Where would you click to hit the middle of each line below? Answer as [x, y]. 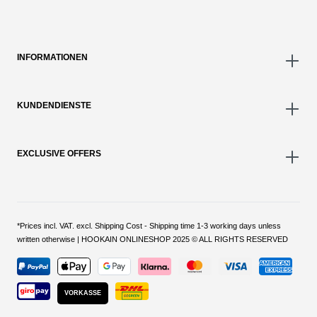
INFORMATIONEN [52, 58]
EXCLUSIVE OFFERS [59, 154]
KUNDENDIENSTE [54, 106]
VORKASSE [83, 293]
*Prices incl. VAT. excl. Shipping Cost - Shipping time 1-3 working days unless [149, 226]
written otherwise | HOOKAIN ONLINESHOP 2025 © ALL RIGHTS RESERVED [152, 240]
